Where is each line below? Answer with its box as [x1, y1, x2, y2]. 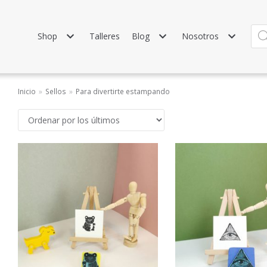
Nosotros [181, 30, 219, 42]
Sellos [45, 86, 66, 96]
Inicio [18, 86, 36, 96]
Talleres [89, 30, 120, 42]
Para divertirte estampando [76, 86, 170, 96]
